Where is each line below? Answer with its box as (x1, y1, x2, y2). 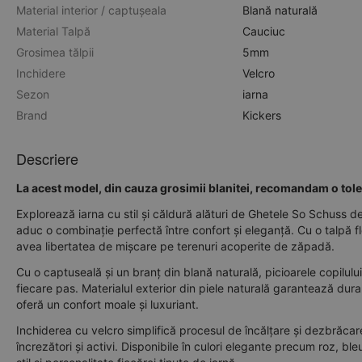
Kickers (242, 108, 281, 122)
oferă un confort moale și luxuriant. (16, 297, 199, 311)
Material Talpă (16, 24, 90, 38)
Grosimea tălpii (16, 45, 94, 59)
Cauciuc (242, 24, 285, 38)
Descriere (16, 148, 78, 169)
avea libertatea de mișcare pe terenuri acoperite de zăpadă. (16, 239, 335, 253)
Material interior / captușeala (16, 3, 166, 17)
